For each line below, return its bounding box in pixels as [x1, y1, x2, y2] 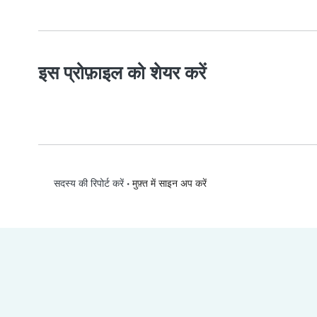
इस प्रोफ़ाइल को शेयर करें [38, 62, 206, 84]
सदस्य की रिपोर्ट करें [50, 177, 124, 190]
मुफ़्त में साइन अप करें [132, 176, 207, 190]
